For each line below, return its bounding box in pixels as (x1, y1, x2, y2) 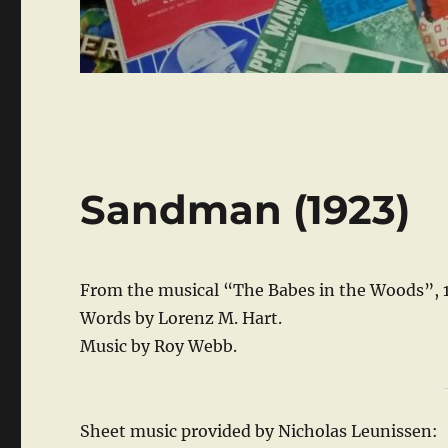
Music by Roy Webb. (80, 336, 238, 357)
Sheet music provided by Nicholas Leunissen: (80, 421, 439, 442)
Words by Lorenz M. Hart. (80, 308, 283, 329)
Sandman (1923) (80, 185, 411, 235)
